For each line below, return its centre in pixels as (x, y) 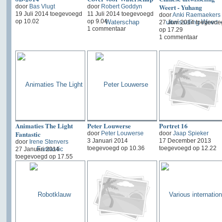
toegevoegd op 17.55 (44, 156)
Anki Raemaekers (196, 15)
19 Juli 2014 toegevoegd (49, 14)
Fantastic (28, 134)
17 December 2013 (185, 140)
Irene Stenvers (49, 141)
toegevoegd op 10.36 (116, 148)
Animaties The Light (44, 125)
